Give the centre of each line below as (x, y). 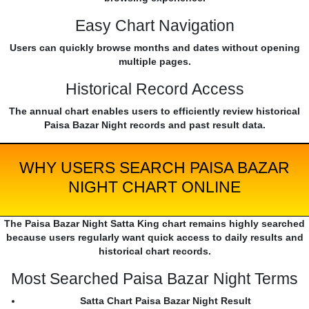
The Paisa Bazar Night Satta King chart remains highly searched (154, 224)
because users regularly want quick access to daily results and (154, 238)
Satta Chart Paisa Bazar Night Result (166, 301)
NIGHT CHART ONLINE (154, 187)
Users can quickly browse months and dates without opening (154, 48)
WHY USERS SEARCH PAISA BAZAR (154, 168)
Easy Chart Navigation (154, 26)
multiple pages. (154, 62)
